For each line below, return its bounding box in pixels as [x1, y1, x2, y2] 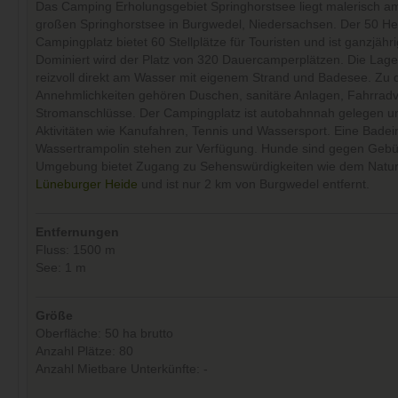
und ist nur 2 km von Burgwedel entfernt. [138, 178, 370, 192]
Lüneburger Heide [36, 178, 138, 192]
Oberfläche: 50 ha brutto [36, 326, 173, 340]
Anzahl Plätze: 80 [36, 344, 133, 358]
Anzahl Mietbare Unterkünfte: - [36, 362, 208, 376]
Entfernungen [36, 225, 119, 239]
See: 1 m [36, 260, 86, 275]
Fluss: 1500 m [36, 243, 115, 257]
